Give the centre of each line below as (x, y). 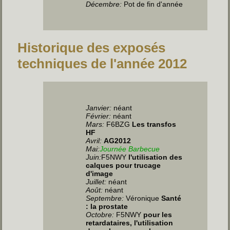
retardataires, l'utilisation (130, 223)
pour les (157, 214)
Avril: (94, 140)
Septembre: (105, 198)
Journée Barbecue (130, 149)
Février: (100, 116)
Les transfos (154, 124)
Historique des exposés (92, 47)
